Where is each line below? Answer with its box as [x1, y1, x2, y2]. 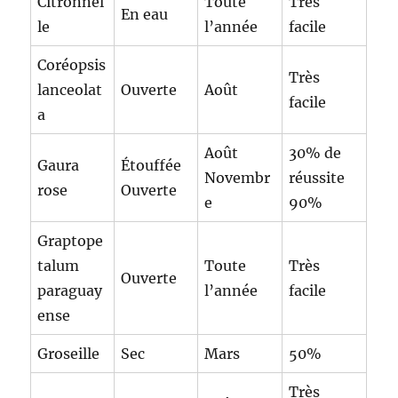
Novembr [204, 168, 271, 187]
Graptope [37, 231, 104, 250]
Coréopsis [37, 55, 107, 74]
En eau [121, 4, 169, 23]
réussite [289, 168, 346, 187]
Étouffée [121, 155, 182, 174]
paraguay [37, 281, 103, 299]
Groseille [37, 344, 100, 362]
